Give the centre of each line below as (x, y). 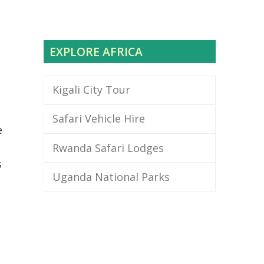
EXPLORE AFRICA (96, 52)
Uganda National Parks (111, 177)
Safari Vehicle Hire (98, 119)
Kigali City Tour (91, 89)
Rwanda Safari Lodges (108, 148)
